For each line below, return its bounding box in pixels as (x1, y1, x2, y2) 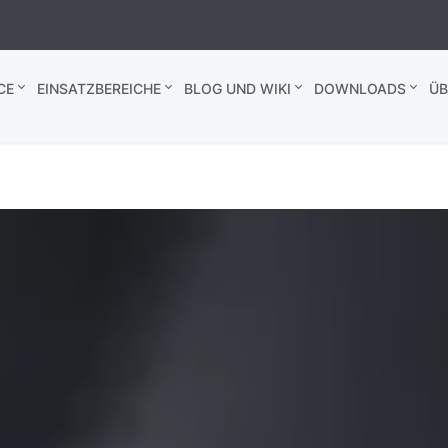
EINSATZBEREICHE (36, 80, 161, 97)
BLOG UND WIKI (183, 80, 291, 97)
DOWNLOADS (313, 80, 406, 97)
